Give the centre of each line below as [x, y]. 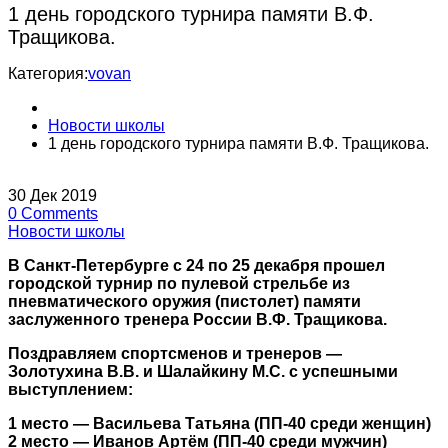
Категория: [48, 74]
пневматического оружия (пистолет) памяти [184, 302]
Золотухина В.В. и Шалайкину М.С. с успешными [203, 372]
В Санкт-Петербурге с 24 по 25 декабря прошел [196, 266]
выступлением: [72, 390]
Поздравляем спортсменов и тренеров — [175, 354]
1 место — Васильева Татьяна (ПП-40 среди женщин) [221, 424]
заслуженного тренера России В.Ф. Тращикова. [199, 320]
